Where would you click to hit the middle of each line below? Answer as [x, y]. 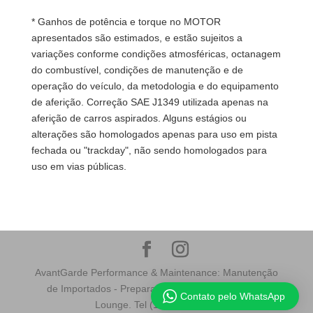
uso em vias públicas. [79, 166]
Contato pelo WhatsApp [233, 296]
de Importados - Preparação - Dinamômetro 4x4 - [156, 288]
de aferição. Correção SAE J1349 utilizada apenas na [150, 102]
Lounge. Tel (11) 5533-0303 [156, 304]
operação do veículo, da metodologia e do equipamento [155, 86]
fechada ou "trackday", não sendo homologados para [149, 150]
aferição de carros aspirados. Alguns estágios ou [139, 118]
